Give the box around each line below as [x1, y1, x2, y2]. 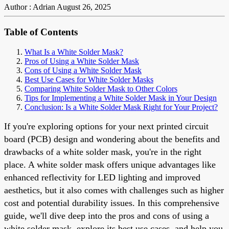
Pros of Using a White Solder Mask [25, 56, 139, 65]
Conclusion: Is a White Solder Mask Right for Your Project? [25, 102, 218, 111]
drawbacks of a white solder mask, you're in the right [4, 146, 201, 157]
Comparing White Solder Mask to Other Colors [25, 84, 177, 93]
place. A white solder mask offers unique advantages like [4, 159, 216, 170]
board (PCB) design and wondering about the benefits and [4, 133, 220, 144]
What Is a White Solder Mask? [25, 47, 123, 56]
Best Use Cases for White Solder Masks [25, 75, 153, 84]
